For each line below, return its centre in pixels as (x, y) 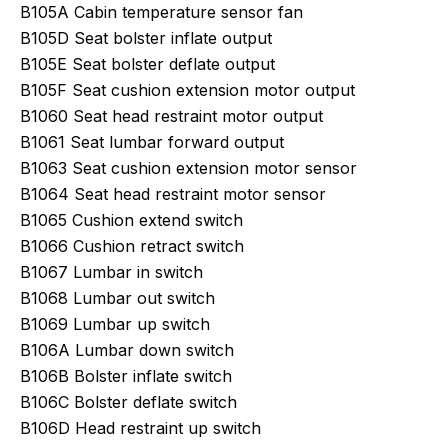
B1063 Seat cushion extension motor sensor (188, 168)
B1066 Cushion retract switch (132, 246)
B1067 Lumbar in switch (111, 272)
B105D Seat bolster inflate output (146, 38)
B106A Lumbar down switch (127, 350)
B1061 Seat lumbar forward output (152, 142)
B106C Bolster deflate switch (128, 402)
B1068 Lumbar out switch (117, 298)
